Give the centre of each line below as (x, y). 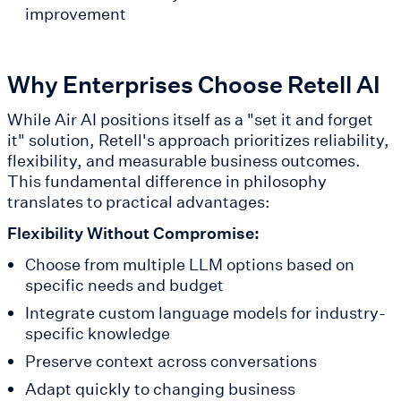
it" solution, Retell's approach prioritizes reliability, (198, 140)
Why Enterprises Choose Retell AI (194, 85)
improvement (75, 14)
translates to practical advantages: (139, 202)
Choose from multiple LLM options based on (189, 264)
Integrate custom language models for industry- (205, 313)
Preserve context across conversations (171, 361)
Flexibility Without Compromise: (133, 233)
